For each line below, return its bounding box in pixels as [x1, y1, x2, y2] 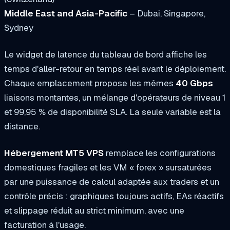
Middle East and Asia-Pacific [4, 8, 127, 20]
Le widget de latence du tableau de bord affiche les [4, 48, 207, 60]
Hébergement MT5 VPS [4, 147, 104, 159]
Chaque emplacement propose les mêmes [4, 77, 176, 89]
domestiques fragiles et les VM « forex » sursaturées [4, 161, 212, 173]
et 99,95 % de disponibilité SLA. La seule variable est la [4, 106, 221, 118]
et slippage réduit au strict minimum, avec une [4, 204, 184, 216]
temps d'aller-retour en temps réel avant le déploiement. [4, 63, 226, 74]
